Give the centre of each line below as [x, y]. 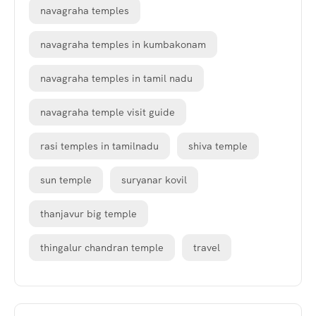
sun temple [66, 180]
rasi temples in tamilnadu [99, 146]
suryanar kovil [154, 180]
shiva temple [218, 146]
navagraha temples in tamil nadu [116, 79]
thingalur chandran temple [102, 248]
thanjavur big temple [89, 214]
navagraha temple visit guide [108, 113]
